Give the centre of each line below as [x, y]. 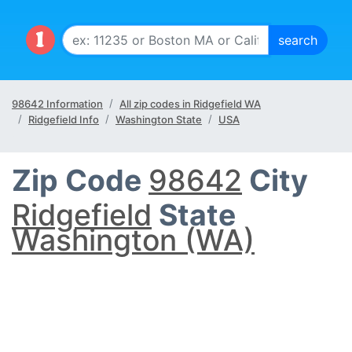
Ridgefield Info [64, 119]
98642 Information [57, 104]
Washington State [159, 119]
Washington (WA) [133, 240]
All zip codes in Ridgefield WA [190, 104]
